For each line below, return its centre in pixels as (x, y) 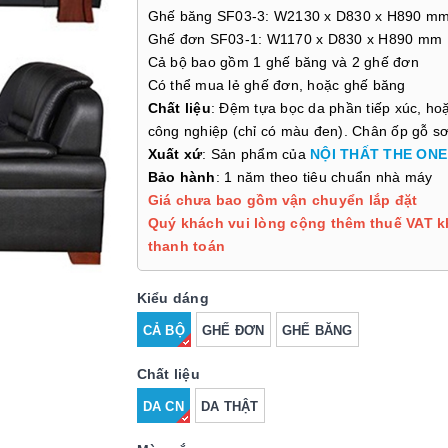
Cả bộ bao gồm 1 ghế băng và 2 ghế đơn (283, 62)
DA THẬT (229, 406)
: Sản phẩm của (256, 154)
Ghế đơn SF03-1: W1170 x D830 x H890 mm (294, 39)
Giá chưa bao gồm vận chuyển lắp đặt (282, 200)
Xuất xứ (175, 154)
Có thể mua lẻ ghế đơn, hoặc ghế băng (276, 85)
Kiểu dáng (172, 298)
